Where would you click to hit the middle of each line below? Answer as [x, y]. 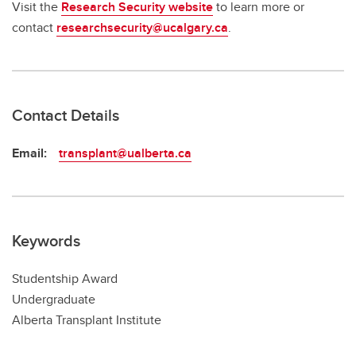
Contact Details [66, 114]
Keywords [46, 240]
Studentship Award [65, 278]
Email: [29, 153]
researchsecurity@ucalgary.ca [142, 27]
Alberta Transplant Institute [87, 319]
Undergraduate [54, 299]
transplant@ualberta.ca [125, 153]
